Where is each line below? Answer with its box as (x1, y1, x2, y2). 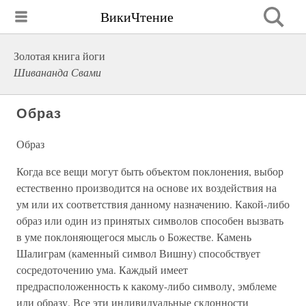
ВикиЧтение (100, 7, 173, 26)
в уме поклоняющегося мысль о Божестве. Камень (16, 229, 251, 244)
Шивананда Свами (14, 65, 101, 79)
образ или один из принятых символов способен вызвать (16, 213, 283, 227)
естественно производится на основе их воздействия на (16, 180, 277, 195)
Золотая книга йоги (14, 48, 105, 63)
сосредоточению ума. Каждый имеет (16, 262, 188, 277)
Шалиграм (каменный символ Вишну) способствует (16, 246, 260, 260)
